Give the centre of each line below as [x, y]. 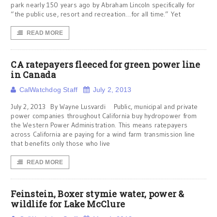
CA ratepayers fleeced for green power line [106, 64]
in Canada [33, 75]
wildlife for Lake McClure [68, 204]
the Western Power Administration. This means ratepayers [99, 125]
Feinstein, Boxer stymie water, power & [98, 194]
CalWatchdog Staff [48, 90]
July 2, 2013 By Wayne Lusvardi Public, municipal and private [104, 107]
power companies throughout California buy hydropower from [104, 116]
